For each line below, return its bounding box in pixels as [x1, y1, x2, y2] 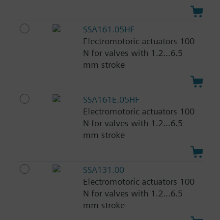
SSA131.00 [82, 164, 124, 175]
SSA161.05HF [82, 24, 135, 35]
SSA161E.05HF [82, 94, 139, 105]
